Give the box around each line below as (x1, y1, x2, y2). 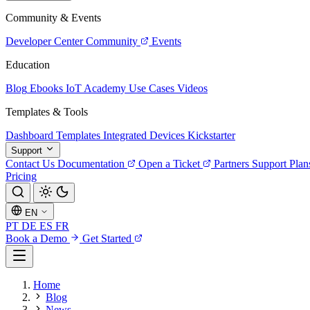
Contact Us (6, 158, 55, 170)
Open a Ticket (138, 158, 200, 170)
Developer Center (6, 35, 83, 47)
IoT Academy (66, 82, 126, 94)
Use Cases (129, 82, 174, 94)
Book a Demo (6, 232, 70, 244)
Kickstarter (188, 129, 235, 141)
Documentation (57, 158, 125, 170)
